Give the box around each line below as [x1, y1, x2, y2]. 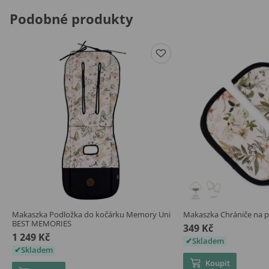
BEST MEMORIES [12, 217, 71, 229]
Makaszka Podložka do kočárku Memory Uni [12, 208, 171, 220]
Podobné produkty [10, 10, 133, 28]
